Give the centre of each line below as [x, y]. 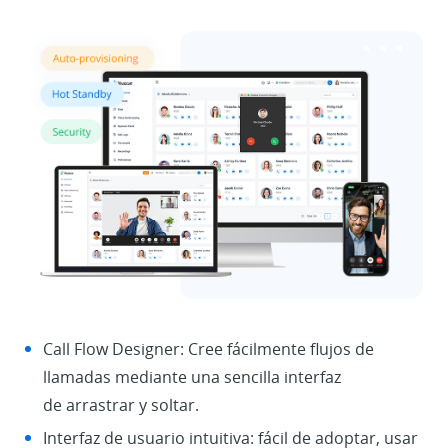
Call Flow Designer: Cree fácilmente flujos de [208, 349]
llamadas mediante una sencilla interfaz [192, 377]
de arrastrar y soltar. [121, 405]
